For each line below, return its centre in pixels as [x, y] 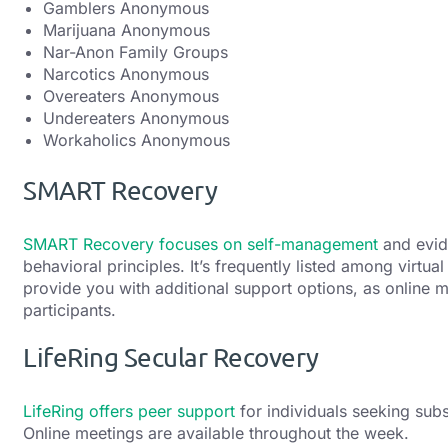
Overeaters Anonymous [131, 95]
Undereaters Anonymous [136, 117]
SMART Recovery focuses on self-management [200, 244]
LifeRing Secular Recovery [171, 358]
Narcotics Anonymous [126, 73]
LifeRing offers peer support [129, 411]
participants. [72, 310]
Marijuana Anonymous [126, 29]
